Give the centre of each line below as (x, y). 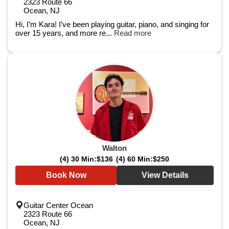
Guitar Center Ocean (58, 205)
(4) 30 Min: (78, 159)
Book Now (66, 175)
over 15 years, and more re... (65, 33)
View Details (165, 175)
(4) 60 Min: (134, 159)
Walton (114, 148)
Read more (133, 33)
